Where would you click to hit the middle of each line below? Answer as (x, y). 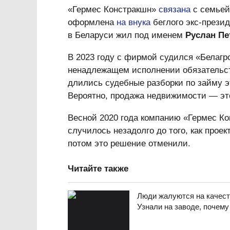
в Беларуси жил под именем (127, 35)
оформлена (92, 22)
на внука (133, 22)
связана (175, 9)
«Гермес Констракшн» (113, 9)
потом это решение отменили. (129, 143)
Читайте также (98, 169)
